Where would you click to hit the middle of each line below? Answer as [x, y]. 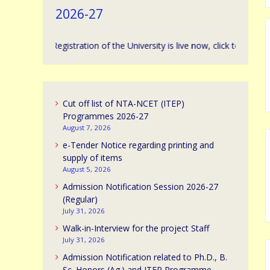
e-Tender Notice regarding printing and [138, 145]
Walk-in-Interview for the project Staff [136, 228]
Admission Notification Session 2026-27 [140, 187]
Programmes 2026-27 [105, 116]
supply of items [93, 158]
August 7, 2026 [87, 127]
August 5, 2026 [87, 169]
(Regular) [80, 199]
